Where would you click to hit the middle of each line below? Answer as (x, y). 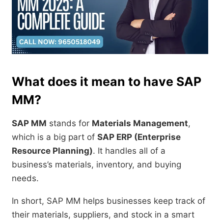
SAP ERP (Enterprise (139, 137)
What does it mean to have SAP (107, 82)
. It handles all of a (129, 151)
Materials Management (140, 124)
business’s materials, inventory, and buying (96, 165)
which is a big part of (55, 137)
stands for (69, 124)
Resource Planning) (52, 151)
